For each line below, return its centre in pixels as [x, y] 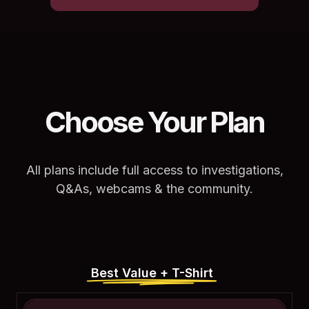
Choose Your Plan [154, 121]
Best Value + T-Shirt [152, 272]
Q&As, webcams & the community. [154, 188]
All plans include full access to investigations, [154, 170]
